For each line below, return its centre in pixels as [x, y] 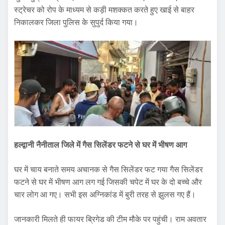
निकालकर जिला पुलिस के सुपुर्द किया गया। [76, 22]
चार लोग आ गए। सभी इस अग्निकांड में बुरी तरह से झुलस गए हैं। [105, 195]
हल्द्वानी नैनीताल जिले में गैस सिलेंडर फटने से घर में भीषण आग [100, 145]
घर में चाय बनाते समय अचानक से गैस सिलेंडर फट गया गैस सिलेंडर [108, 170]
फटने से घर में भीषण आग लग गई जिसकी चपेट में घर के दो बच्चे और [108, 182]
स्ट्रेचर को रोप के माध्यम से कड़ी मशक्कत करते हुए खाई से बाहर [104, 10]
